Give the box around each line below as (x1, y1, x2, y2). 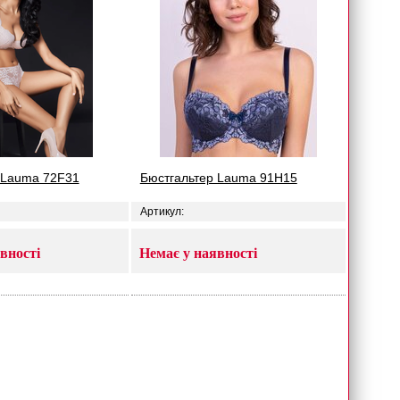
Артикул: (139, 205, 184, 218)
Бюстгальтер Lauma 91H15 (139, 171, 297, 185)
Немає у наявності (138, 246, 257, 261)
